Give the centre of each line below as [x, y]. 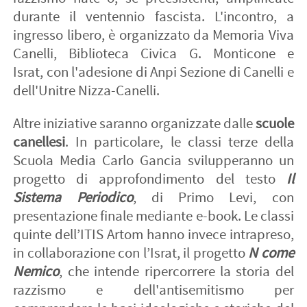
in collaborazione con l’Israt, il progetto [131, 253]
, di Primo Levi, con [213, 197]
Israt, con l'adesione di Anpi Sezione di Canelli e [153, 72]
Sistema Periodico [73, 197]
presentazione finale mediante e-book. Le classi [153, 216]
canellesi [39, 142]
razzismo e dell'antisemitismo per [153, 290]
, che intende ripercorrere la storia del [176, 271]
